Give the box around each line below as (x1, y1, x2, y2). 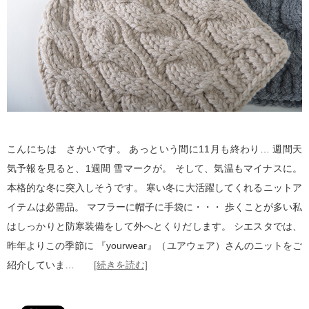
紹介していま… (7, 259, 94, 270)
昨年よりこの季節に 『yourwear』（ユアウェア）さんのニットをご (7, 239, 302, 251)
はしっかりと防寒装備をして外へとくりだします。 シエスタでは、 (7, 220, 302, 232)
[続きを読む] (94, 259, 148, 270)
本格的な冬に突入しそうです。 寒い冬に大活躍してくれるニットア (7, 181, 302, 193)
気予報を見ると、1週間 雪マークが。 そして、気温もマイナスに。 (7, 162, 302, 174)
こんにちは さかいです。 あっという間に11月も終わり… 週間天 (7, 143, 302, 154)
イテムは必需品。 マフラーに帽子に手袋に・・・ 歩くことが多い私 (7, 201, 302, 212)
